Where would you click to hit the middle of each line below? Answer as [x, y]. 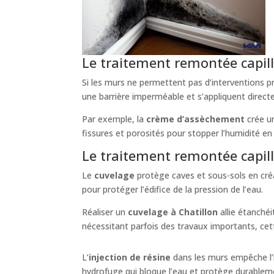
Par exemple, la [114, 119]
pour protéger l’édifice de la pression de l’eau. [173, 189]
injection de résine [130, 257]
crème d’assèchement [196, 119]
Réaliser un [105, 212]
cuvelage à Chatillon [173, 212]
